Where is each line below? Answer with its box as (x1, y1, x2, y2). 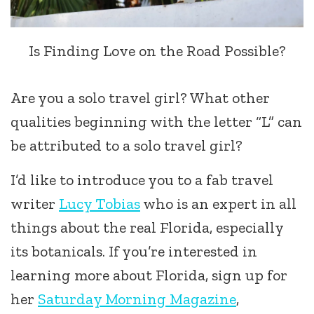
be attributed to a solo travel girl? (11, 136, 243, 156)
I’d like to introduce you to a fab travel (11, 170, 273, 190)
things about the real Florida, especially (11, 218, 283, 238)
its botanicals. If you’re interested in (11, 242, 257, 261)
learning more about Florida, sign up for (11, 266, 287, 285)
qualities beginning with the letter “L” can (11, 112, 302, 132)
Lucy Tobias (59, 194, 140, 214)
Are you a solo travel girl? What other (11, 88, 270, 108)
